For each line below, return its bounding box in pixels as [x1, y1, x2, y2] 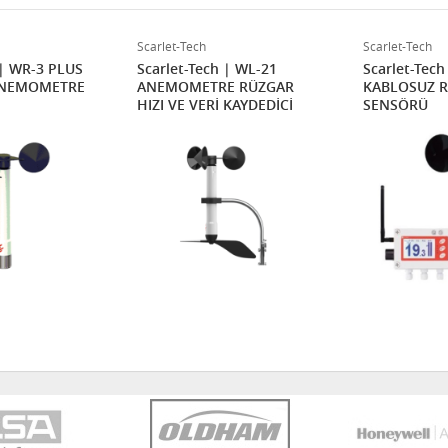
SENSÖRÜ [363, 95, 428, 114]
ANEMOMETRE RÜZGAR [137, 77, 294, 96]
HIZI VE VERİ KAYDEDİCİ [137, 95, 293, 114]
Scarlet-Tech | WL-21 [137, 59, 277, 78]
